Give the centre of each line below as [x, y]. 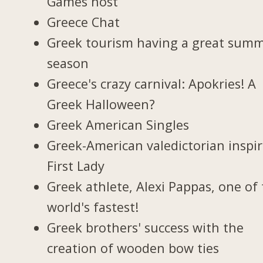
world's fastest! [93, 207]
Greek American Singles [118, 124]
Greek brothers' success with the [146, 227]
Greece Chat [84, 22]
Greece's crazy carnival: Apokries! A [152, 83]
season [68, 63]
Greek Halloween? [101, 104]
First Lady [76, 166]
